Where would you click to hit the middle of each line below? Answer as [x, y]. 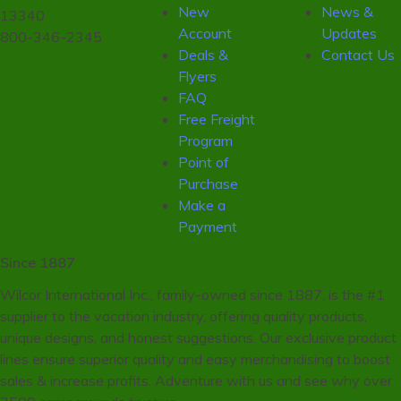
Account [205, 34]
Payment [208, 227]
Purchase [209, 184]
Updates [349, 34]
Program [206, 141]
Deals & [204, 55]
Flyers [198, 77]
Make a [202, 205]
